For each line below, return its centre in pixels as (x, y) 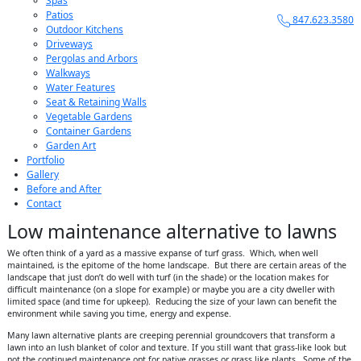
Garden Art (71, 145)
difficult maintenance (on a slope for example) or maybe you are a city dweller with (171, 289)
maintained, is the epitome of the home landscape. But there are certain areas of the (177, 265)
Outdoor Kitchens (85, 29)
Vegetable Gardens (89, 116)
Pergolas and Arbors (92, 58)
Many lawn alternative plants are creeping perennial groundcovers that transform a (171, 335)
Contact (44, 203)
